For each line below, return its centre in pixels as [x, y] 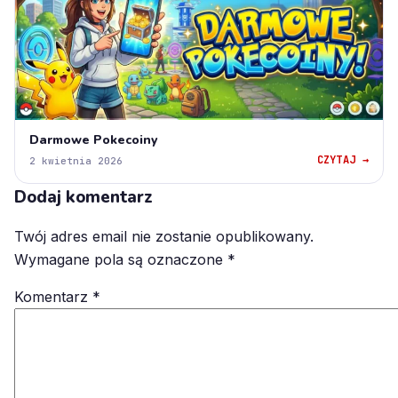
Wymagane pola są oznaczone [121, 260]
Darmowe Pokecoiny [93, 140]
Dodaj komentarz [84, 198]
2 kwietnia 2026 [76, 160]
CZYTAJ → [342, 160]
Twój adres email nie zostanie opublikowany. [164, 237]
